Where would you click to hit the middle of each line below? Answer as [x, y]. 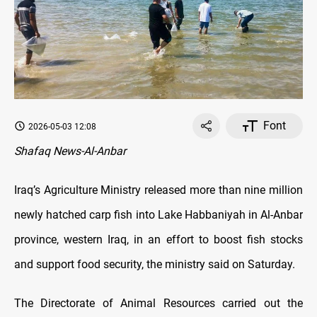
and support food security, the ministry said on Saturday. [155, 264]
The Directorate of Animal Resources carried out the [158, 303]
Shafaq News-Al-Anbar [70, 151]
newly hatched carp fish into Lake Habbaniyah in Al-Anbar [158, 214]
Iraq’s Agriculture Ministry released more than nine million [158, 190]
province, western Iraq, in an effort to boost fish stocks [158, 239]
